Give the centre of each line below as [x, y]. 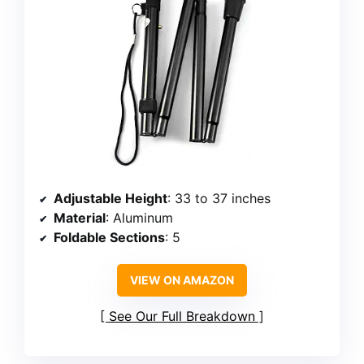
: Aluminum [139, 217]
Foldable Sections [109, 237]
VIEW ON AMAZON [182, 279]
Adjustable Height [110, 198]
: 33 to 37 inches [219, 198]
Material [80, 217]
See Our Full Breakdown [182, 316]
